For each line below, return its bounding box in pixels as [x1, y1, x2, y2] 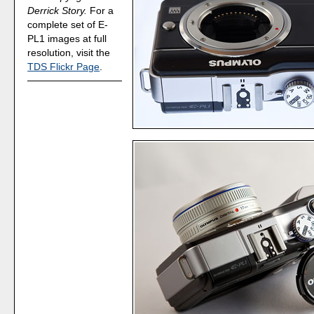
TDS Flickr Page [27, 60, 100, 72]
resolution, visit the [27, 46, 111, 58]
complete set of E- [27, 18, 109, 30]
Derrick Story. [27, 4, 88, 16]
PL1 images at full [27, 32, 107, 44]
